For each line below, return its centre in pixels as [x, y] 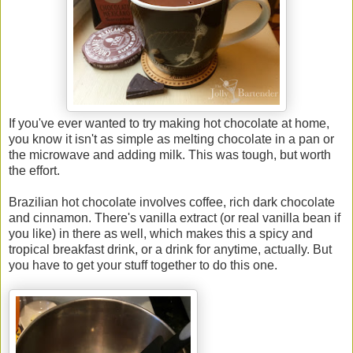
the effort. [34, 170]
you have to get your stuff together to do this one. [143, 265]
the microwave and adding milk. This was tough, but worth [170, 154]
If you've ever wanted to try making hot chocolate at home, [169, 123]
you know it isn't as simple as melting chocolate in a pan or [171, 139]
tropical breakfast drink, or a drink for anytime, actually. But [170, 249]
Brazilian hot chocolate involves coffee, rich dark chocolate [172, 202]
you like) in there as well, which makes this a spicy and [161, 233]
